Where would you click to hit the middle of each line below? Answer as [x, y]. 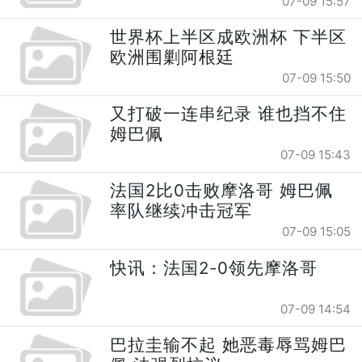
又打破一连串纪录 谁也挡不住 [229, 114]
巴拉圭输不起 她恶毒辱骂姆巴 [229, 344]
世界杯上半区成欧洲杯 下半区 [229, 36]
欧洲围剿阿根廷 [173, 57]
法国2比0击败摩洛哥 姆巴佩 [222, 191]
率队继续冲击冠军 [181, 211]
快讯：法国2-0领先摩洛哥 [214, 267]
